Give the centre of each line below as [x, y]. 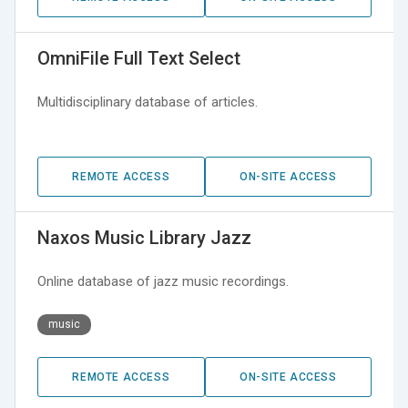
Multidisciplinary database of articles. [155, 102]
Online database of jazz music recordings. [185, 282]
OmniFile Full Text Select [139, 59]
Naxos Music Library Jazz [144, 238]
